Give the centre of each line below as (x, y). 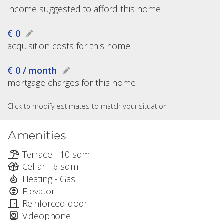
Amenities (37, 135)
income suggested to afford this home (84, 9)
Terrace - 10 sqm (56, 154)
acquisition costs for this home (69, 46)
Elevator (38, 191)
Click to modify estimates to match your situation (87, 106)
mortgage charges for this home (71, 83)
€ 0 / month (32, 70)
